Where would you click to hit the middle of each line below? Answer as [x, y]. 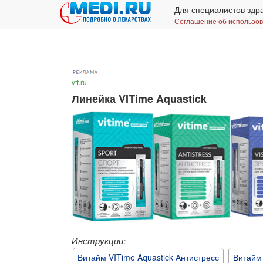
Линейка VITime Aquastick [139, 99]
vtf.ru [79, 82]
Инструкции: [99, 241]
